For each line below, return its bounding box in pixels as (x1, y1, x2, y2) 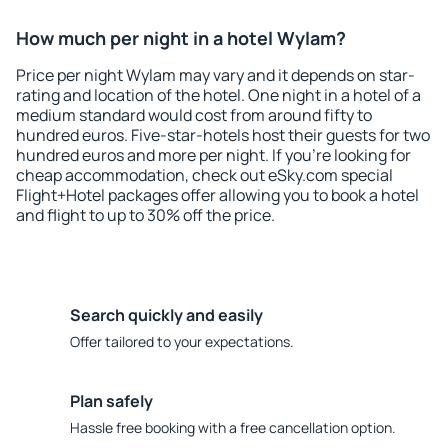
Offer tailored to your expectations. (70, 332, 294, 351)
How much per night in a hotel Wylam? (16, 26, 346, 50)
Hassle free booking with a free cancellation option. (70, 418, 396, 437)
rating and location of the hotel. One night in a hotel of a (16, 84, 421, 106)
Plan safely (70, 390, 153, 412)
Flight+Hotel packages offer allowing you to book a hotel (16, 184, 419, 206)
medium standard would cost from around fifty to (16, 104, 372, 126)
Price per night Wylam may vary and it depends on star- (16, 64, 415, 86)
